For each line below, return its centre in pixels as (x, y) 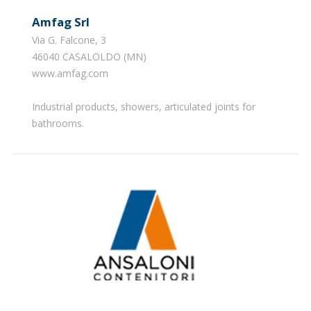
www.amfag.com (70, 73)
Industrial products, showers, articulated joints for (143, 106)
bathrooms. (58, 123)
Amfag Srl (65, 22)
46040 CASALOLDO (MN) (89, 56)
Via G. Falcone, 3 (69, 40)
